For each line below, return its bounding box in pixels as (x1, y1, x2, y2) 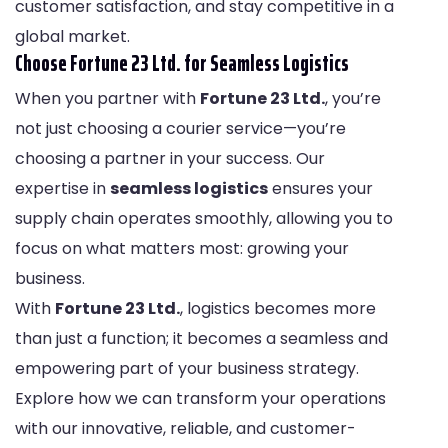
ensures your (268, 177, 373, 201)
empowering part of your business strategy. (15, 357, 359, 381)
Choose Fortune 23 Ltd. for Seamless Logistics (15, 46, 349, 82)
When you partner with (15, 87, 200, 111)
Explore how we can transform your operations (15, 387, 386, 411)
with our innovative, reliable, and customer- (15, 417, 356, 441)
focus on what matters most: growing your (15, 237, 349, 261)
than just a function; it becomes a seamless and (15, 327, 388, 351)
